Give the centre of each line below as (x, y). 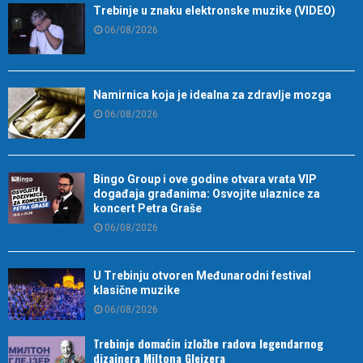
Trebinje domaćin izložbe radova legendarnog (208, 343)
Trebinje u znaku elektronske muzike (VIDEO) (214, 10)
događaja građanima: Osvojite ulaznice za (207, 194)
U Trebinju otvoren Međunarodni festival (202, 276)
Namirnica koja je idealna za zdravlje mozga (212, 95)
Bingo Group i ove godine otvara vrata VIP (205, 179)
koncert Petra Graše (147, 209)
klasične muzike (137, 290)
